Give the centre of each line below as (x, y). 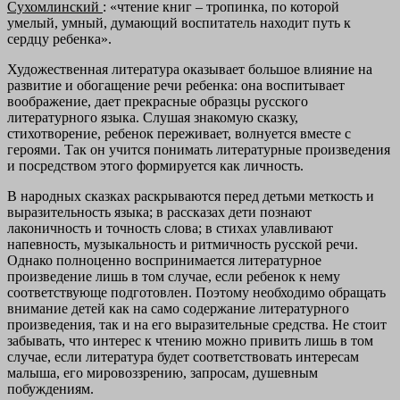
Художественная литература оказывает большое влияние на (190, 70)
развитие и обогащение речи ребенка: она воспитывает (176, 86)
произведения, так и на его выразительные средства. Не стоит (197, 325)
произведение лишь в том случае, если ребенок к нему (174, 277)
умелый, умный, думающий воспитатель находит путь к (179, 23)
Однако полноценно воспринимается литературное (164, 261)
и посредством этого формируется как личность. (155, 166)
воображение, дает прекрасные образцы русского (158, 102)
